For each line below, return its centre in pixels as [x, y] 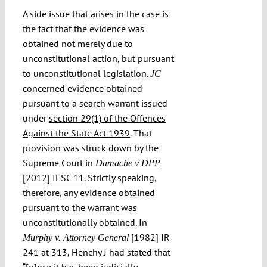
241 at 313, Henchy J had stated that [96, 252]
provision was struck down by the [90, 148]
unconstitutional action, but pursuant [98, 59]
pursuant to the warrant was [80, 208]
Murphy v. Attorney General [75, 238]
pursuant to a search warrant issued [95, 103]
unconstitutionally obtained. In [85, 223]
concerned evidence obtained [82, 89]
